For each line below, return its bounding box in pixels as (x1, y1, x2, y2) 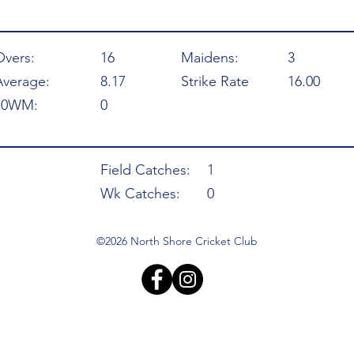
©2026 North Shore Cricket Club (96, 234, 258, 248)
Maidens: (181, 49, 239, 66)
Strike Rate (181, 73, 249, 90)
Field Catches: (100, 161, 190, 179)
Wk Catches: (100, 185, 180, 202)
